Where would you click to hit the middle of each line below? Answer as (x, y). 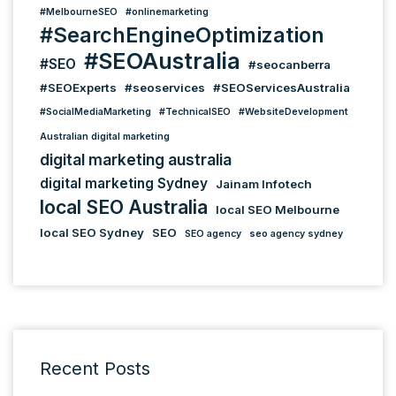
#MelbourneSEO (79, 12)
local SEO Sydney (92, 232)
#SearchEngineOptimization (182, 35)
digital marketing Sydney (124, 183)
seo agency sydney (296, 234)
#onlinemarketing (167, 12)
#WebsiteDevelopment (293, 112)
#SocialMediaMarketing (95, 112)
